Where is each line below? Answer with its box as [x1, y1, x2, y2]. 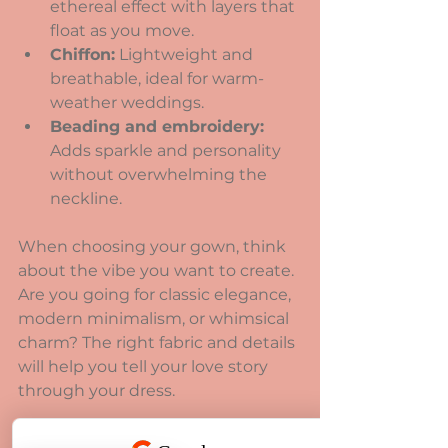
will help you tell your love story [18, 356, 272, 376]
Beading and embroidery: [50, 116, 264, 136]
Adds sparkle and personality [50, 140, 285, 160]
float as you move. [50, 20, 194, 40]
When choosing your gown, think [18, 236, 290, 256]
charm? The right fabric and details [18, 332, 299, 352]
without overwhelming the [50, 164, 271, 184]
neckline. [50, 188, 122, 208]
